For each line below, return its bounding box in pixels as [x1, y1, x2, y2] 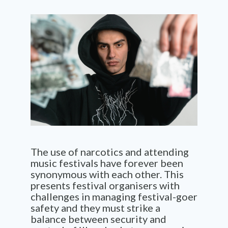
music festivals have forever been [31, 156, 183, 169]
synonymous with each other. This [31, 167, 184, 180]
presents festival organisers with [31, 179, 180, 191]
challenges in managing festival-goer [31, 190, 197, 203]
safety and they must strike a [31, 201, 160, 214]
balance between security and [31, 212, 166, 225]
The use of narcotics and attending [31, 145, 189, 158]
